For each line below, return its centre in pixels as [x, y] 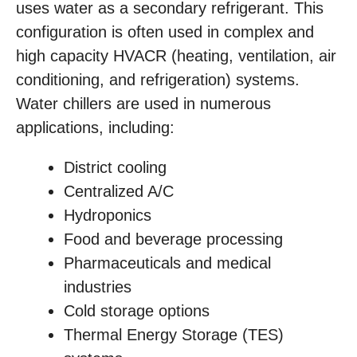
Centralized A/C [119, 191]
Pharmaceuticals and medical [167, 263]
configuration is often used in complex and [165, 32]
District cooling [115, 167]
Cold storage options [137, 311]
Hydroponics [108, 215]
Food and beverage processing [173, 239]
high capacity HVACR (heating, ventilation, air [176, 56]
